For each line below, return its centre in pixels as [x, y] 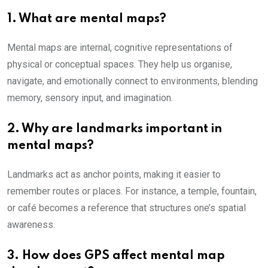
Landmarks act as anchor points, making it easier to [114, 174]
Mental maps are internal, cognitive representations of [120, 47]
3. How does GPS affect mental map [116, 256]
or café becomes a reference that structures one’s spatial [127, 208]
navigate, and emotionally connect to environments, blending [133, 81]
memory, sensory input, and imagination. [91, 98]
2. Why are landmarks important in [115, 129]
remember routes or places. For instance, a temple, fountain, [132, 191]
